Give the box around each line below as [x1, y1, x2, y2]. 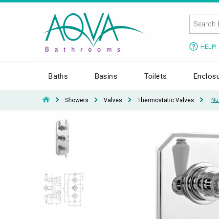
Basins [94, 71, 118, 81]
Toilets [144, 71, 167, 81]
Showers [65, 96, 88, 104]
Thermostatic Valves [137, 96, 194, 104]
